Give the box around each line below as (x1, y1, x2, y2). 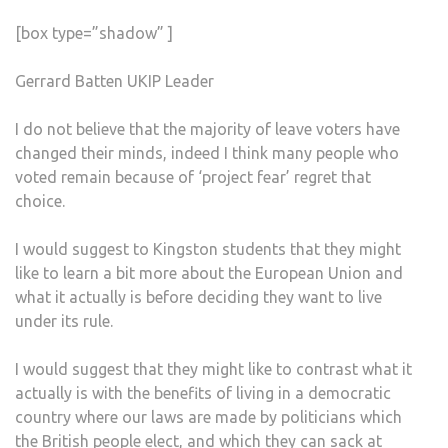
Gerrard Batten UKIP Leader (15, 71, 214, 90)
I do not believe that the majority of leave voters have (15, 119, 400, 138)
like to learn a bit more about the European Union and (15, 263, 403, 282)
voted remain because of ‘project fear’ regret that (15, 167, 371, 186)
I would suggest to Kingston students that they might (15, 239, 401, 258)
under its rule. (15, 311, 113, 330)
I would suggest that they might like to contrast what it (15, 359, 412, 378)
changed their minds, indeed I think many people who (15, 143, 399, 162)
